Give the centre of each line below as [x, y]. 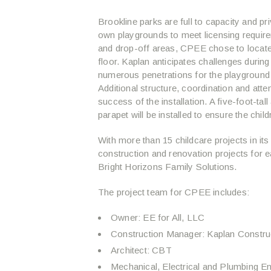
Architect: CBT [141, 250]
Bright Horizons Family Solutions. [168, 167]
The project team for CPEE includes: [174, 192]
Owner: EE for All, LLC [158, 217]
